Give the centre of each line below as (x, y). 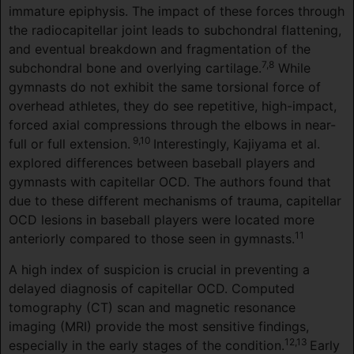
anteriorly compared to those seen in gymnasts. (152, 239)
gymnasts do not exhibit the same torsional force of (165, 87)
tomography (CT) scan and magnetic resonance (152, 307)
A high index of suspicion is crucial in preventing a (159, 269)
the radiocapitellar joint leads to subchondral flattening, (175, 30)
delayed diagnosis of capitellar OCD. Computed (152, 288)
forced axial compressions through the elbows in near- (172, 125)
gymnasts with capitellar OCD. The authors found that (170, 182)
